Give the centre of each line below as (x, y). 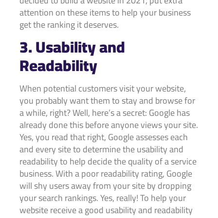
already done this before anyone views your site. (109, 125)
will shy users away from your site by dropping (105, 186)
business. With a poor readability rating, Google (106, 174)
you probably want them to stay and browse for (107, 101)
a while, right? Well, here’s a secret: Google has (105, 113)
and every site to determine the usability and (101, 149)
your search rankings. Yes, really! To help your (103, 198)
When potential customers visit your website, (103, 89)
